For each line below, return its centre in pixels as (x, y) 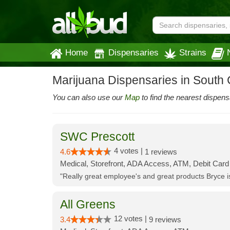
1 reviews (161, 152)
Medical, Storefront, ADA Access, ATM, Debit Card (145, 164)
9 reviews (165, 219)
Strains (193, 52)
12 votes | (131, 218)
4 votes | (129, 151)
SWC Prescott (97, 137)
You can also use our (89, 97)
